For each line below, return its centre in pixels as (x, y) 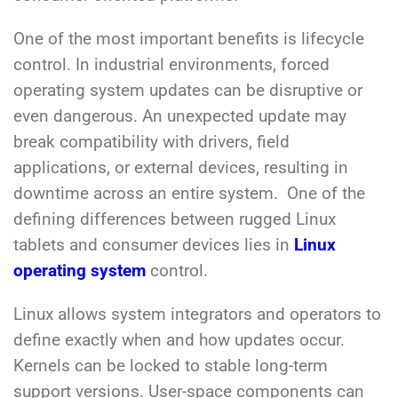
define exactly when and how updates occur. (179, 341)
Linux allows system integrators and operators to (197, 315)
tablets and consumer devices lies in (154, 246)
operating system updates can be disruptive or (188, 91)
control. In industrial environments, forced (171, 65)
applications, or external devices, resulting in (181, 168)
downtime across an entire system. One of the (189, 194)
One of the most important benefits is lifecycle (189, 40)
